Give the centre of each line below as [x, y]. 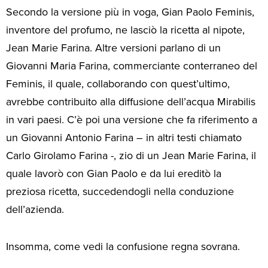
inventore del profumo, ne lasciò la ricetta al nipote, [125, 30]
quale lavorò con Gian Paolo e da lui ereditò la [114, 173]
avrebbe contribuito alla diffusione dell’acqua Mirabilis [131, 102]
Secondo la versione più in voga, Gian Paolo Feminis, [130, 12]
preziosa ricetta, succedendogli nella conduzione [120, 191]
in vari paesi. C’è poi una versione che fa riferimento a [132, 120]
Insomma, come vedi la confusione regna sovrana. [123, 247]
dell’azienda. [35, 209]
